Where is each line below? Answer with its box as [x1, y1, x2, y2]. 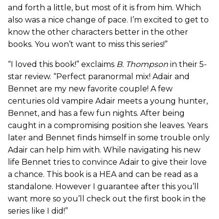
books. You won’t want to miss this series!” [8, 40, 168, 49]
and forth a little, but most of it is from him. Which [8, 3, 201, 13]
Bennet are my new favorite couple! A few [8, 84, 173, 94]
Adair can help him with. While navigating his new [8, 145, 200, 155]
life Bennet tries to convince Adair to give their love [8, 157, 207, 167]
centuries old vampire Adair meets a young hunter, [8, 96, 208, 106]
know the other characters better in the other [8, 27, 188, 37]
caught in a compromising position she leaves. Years [8, 121, 208, 131]
